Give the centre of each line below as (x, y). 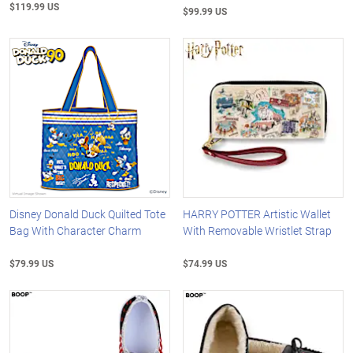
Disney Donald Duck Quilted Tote (87, 214)
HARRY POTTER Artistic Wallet (257, 214)
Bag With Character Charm (75, 231)
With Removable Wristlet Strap (258, 231)
